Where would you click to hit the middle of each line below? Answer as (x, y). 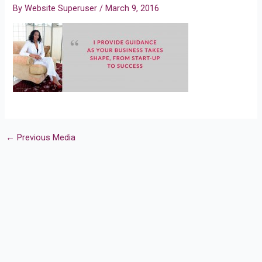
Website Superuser (62, 8)
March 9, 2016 (132, 8)
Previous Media (45, 138)
